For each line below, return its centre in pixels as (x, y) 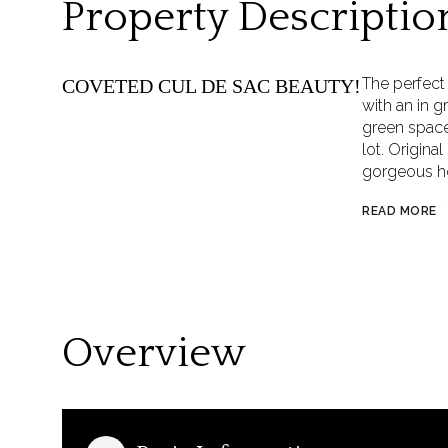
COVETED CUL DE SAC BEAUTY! (211, 86)
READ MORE (399, 211)
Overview (154, 353)
